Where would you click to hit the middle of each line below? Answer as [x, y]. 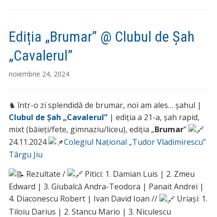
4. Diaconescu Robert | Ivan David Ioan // [84, 199]
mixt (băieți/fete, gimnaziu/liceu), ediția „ [81, 129]
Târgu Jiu [25, 155]
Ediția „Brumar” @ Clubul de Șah [101, 36]
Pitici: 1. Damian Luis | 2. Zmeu [139, 174]
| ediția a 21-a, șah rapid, [153, 117]
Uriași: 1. [191, 199]
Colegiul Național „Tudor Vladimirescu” [135, 142]
